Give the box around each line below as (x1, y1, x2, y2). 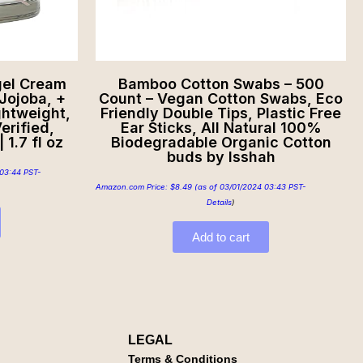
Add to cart (192, 230, 250, 245)
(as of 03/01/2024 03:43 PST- (192, 182, 305, 192)
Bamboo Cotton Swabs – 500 (117, 75, 324, 93)
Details (207, 198, 232, 207)
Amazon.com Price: (96, 182, 170, 192)
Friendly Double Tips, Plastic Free (100, 105, 341, 122)
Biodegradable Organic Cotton (110, 134, 331, 152)
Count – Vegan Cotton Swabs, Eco (99, 90, 343, 108)
